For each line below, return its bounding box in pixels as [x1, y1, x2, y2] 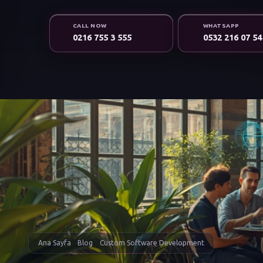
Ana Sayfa [38, 239, 71, 247]
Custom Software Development [99, 239, 204, 247]
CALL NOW [73, 22, 107, 29]
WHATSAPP [203, 22, 240, 29]
